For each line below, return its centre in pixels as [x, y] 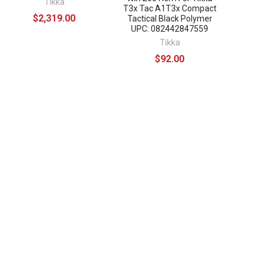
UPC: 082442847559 [170, 28]
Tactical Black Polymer [170, 18]
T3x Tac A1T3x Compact [170, 8]
